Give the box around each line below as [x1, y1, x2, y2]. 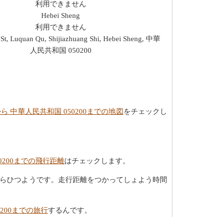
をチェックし [123, 107, 168, 115]
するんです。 [48, 206, 92, 214]
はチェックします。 [64, 156, 130, 165]
